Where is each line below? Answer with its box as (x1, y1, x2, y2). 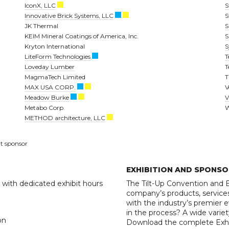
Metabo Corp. (25, 103, 65, 111)
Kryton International (25, 42, 85, 50)
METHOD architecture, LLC (25, 113, 105, 122)
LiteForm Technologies (25, 52, 90, 60)
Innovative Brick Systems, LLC (25, 11, 113, 19)
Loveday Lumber (25, 62, 75, 71)
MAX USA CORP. (25, 83, 76, 91)
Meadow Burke (25, 93, 69, 101)
